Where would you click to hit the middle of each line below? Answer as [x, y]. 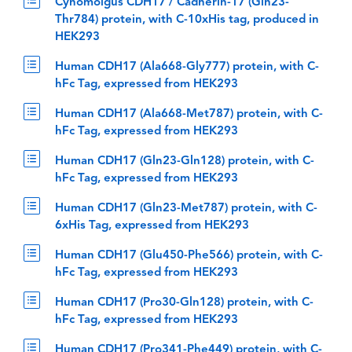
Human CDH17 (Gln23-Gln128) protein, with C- [185, 162]
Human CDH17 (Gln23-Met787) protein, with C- [186, 209]
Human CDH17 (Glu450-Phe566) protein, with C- [189, 256]
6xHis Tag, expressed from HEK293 [152, 226]
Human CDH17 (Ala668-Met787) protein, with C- [189, 115]
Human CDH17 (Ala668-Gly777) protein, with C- [187, 68]
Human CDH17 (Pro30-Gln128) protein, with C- [184, 303]
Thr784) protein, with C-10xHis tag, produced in [187, 20]
